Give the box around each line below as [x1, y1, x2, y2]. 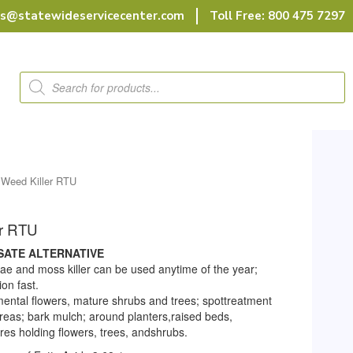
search [19, 80, 56, 95]
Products [19, 69, 69, 84]
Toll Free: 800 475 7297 [210, 8, 345, 24]
